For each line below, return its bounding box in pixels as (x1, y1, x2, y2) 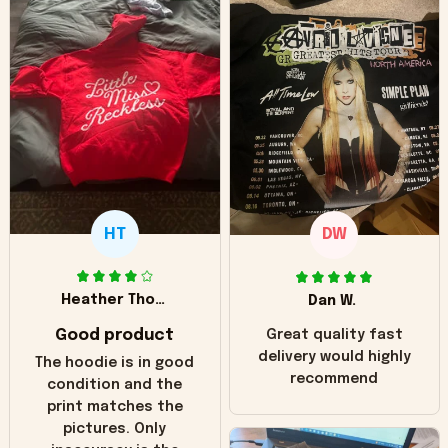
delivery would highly (257, 349, 411, 364)
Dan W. (308, 293, 357, 308)
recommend (290, 371, 379, 386)
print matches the (46, 400, 183, 415)
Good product (55, 327, 175, 345)
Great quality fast (265, 327, 403, 342)
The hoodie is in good (35, 356, 195, 371)
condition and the (47, 378, 183, 393)
